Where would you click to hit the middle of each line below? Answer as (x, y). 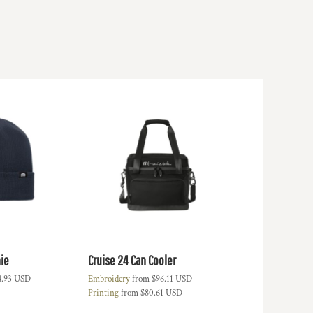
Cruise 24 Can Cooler (132, 260)
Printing (103, 293)
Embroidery (109, 279)
